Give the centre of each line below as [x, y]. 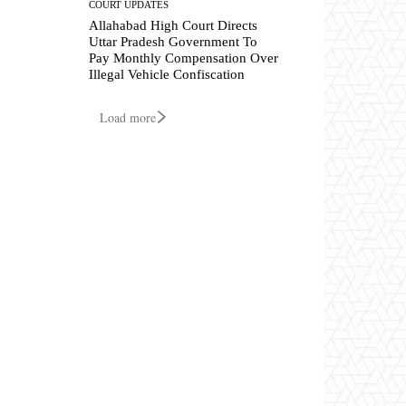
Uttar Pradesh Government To [174, 41]
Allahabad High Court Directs [174, 25]
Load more [128, 117]
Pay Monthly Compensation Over [184, 58]
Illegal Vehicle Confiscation [167, 74]
